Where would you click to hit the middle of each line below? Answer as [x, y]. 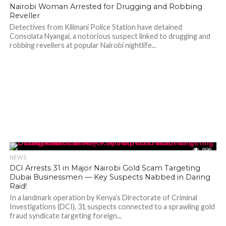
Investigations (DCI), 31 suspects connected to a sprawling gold [112, 207]
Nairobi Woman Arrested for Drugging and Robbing [106, 7]
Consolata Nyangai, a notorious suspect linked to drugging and [110, 36]
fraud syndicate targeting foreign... [65, 216]
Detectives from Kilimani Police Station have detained [96, 27]
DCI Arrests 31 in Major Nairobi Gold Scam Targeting [105, 168]
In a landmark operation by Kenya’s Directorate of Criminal [103, 197]
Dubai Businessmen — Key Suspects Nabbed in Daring [110, 177]
